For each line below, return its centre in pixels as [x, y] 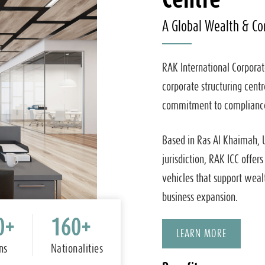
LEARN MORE [201, 234]
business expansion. [200, 197]
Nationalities [77, 248]
